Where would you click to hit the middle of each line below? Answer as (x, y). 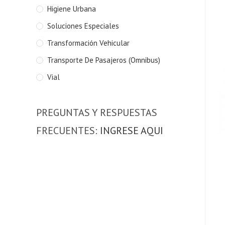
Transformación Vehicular (88, 43)
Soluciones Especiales (83, 26)
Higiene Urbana (72, 9)
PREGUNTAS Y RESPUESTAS (97, 113)
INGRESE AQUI (132, 131)
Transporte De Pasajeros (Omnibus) (104, 60)
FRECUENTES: (68, 131)
